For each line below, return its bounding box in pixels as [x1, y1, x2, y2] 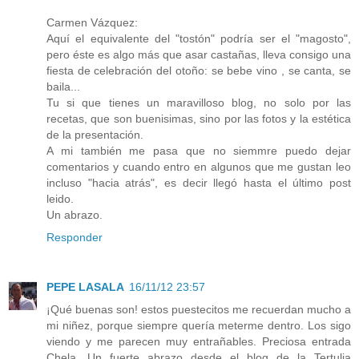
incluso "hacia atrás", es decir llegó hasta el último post [46, 175, 351, 189]
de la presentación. [46, 127, 143, 141]
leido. [46, 192, 74, 205]
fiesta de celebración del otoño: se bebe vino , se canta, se [46, 63, 351, 77]
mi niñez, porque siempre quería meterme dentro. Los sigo [46, 318, 351, 332]
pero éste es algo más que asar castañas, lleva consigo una [46, 47, 351, 61]
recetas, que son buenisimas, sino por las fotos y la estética [46, 111, 351, 125]
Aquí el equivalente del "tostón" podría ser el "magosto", [46, 31, 351, 45]
